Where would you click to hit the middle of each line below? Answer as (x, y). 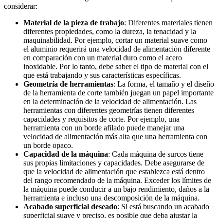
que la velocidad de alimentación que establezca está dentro (114, 171)
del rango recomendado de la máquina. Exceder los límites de (117, 180)
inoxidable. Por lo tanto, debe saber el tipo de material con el (116, 66)
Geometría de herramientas (68, 84)
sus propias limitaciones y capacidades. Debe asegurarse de (114, 163)
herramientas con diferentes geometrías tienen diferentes (109, 110)
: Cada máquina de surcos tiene (156, 154)
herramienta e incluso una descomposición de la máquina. (111, 198)
